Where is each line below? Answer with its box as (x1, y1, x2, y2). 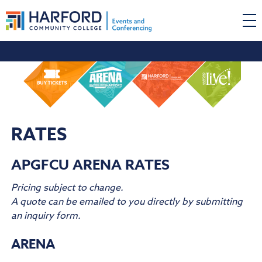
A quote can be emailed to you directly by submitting (11, 195, 243, 209)
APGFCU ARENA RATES (11, 155, 170, 176)
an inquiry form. (11, 209, 81, 223)
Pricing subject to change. (11, 181, 124, 195)
